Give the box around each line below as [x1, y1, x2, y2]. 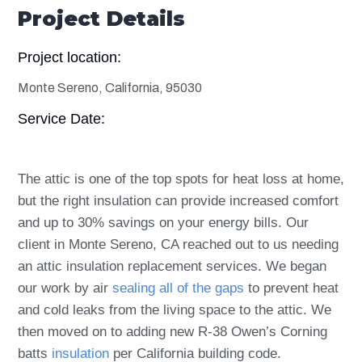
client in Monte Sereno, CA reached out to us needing [18, 237, 339, 252]
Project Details [18, 6, 185, 31]
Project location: [18, 49, 121, 65]
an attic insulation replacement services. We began [18, 259, 326, 274]
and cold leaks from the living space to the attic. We [18, 302, 331, 318]
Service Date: [18, 111, 105, 127]
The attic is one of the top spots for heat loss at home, [18, 171, 344, 187]
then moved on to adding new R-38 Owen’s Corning [18, 324, 327, 339]
